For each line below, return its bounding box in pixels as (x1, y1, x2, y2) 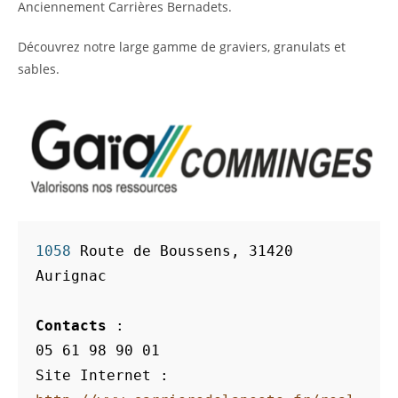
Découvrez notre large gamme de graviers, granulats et (18, 38, 346, 55)
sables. (18, 60, 60, 77)
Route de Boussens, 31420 (80, 243, 293, 259)
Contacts (36, 317, 115, 334)
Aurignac (36, 267, 107, 284)
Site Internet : (36, 367, 169, 384)
